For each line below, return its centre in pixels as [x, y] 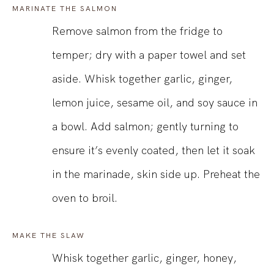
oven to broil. [85, 198]
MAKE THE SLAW [49, 236]
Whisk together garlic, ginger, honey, [144, 258]
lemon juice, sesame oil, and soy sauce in [155, 103]
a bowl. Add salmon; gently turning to [145, 127]
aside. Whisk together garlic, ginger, [142, 79]
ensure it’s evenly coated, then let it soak [154, 150]
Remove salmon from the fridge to [137, 31]
